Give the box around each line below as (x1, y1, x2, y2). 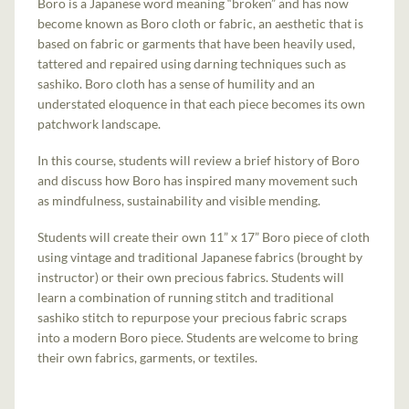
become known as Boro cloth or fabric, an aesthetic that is (37, 15, 364, 31)
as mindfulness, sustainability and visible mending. (37, 193, 321, 209)
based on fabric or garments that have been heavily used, (37, 35, 356, 51)
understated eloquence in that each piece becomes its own (37, 95, 366, 111)
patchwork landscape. (37, 115, 162, 131)
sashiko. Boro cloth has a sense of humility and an (37, 75, 316, 91)
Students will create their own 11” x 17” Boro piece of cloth (37, 229, 371, 246)
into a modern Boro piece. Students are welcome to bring (37, 330, 359, 346)
